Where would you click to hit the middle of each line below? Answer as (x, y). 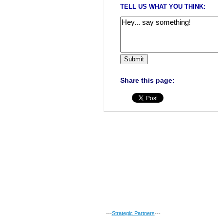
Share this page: (147, 80)
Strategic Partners (133, 213)
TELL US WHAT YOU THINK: (163, 6)
